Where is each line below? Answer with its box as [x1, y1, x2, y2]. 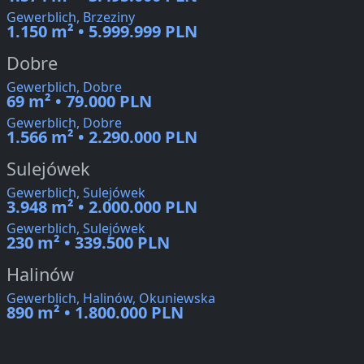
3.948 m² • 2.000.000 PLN [6, 196, 197, 219]
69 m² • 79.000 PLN [6, 90, 152, 113]
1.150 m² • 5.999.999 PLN [6, 20, 197, 43]
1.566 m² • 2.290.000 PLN [6, 126, 197, 149]
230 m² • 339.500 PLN [6, 232, 170, 254]
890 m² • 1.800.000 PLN [6, 301, 184, 324]
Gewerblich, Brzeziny [6, 8, 135, 27]
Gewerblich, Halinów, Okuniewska [6, 289, 215, 308]
